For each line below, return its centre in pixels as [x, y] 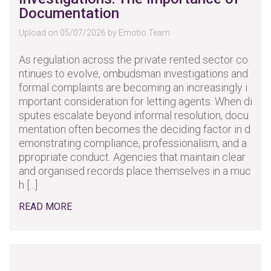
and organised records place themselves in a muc [135, 171]
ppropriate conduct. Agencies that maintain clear [132, 157]
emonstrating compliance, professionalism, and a [133, 143]
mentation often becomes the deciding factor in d [135, 129]
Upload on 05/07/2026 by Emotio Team [94, 33]
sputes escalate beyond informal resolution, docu [134, 115]
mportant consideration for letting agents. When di [135, 101]
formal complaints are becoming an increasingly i [133, 87]
